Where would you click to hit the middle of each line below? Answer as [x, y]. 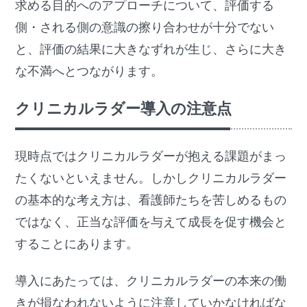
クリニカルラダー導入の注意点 [124, 108]
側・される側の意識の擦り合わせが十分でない [145, 28]
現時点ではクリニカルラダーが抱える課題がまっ [151, 156]
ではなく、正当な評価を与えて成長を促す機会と [151, 222]
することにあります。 [77, 244]
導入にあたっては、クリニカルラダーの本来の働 [151, 281]
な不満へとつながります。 [89, 72]
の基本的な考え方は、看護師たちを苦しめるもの [151, 200]
